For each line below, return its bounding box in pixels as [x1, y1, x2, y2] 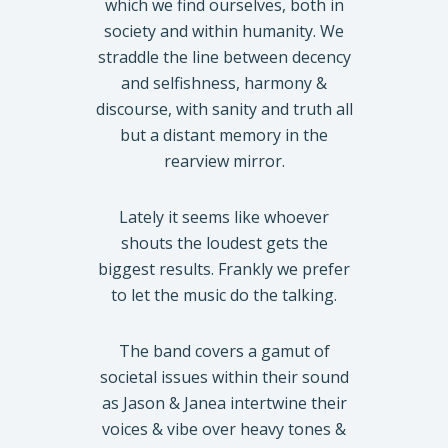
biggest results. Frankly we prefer [98, 257, 350, 280]
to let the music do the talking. [111, 283, 337, 306]
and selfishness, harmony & [121, 71, 327, 94]
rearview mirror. [163, 149, 285, 172]
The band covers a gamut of [118, 339, 330, 362]
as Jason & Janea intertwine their [101, 391, 347, 414]
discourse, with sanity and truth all [95, 97, 353, 120]
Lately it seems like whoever [119, 205, 329, 228]
